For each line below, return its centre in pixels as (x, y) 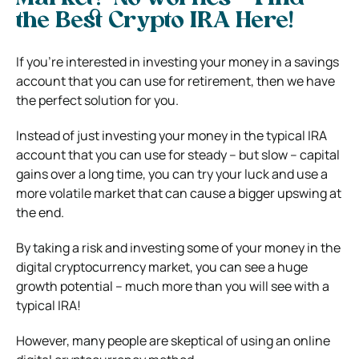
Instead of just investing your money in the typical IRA (171, 135)
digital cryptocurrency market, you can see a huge (162, 266)
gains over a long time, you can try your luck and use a (172, 173)
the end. (40, 212)
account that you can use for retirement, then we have (175, 81)
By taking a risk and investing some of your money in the (178, 247)
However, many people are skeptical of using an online (173, 340)
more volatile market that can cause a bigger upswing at (179, 193)
